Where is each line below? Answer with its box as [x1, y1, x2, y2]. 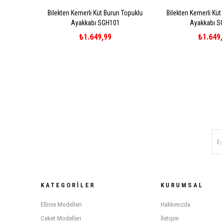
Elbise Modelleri [41, 201, 82, 209]
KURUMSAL [161, 181, 204, 189]
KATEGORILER [41, 181, 95, 189]
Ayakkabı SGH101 [70, 19, 120, 27]
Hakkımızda [161, 201, 190, 209]
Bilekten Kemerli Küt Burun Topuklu [48, 9, 143, 17]
